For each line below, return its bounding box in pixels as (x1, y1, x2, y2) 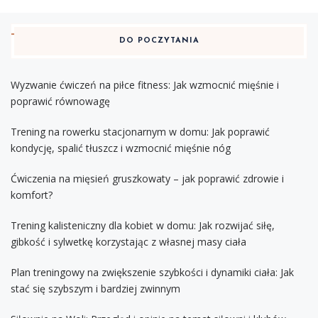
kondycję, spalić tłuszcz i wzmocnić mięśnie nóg (11, 141, 231, 155)
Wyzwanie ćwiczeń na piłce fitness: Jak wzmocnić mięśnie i (11, 78, 279, 92)
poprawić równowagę (11, 94, 110, 109)
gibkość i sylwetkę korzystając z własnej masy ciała (11, 235, 246, 249)
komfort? (11, 188, 53, 202)
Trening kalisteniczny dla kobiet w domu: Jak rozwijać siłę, (11, 219, 275, 233)
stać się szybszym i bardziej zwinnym (11, 282, 180, 296)
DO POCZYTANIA (119, 37, 199, 45)
